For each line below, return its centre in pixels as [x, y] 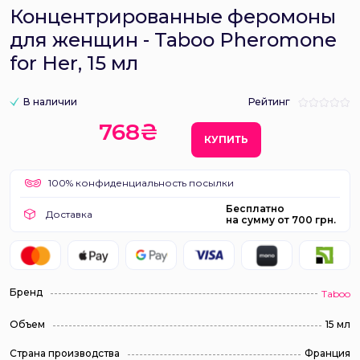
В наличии [50, 102]
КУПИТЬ [226, 139]
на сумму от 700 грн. [281, 220]
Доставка [68, 214]
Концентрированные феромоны [173, 16]
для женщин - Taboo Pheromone [173, 40]
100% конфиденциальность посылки [140, 183]
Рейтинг [269, 102]
